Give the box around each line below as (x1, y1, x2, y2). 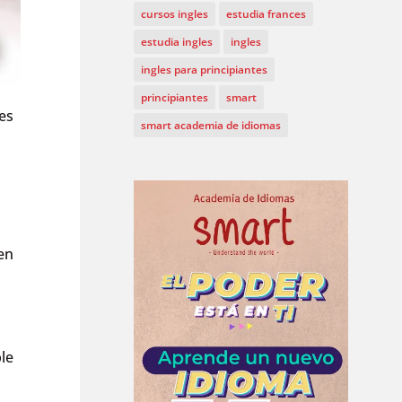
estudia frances (226, 5, 307, 22)
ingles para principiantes (141, 61, 268, 77)
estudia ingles (141, 33, 214, 49)
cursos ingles (141, 5, 209, 22)
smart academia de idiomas (141, 117, 282, 133)
